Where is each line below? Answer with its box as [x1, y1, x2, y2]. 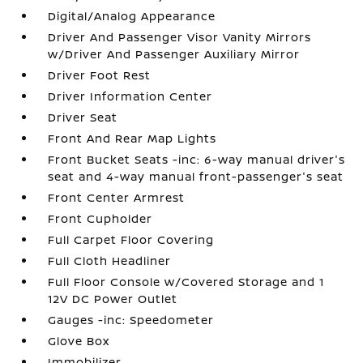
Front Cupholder [48, 211, 153, 226]
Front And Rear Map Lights [48, 130, 217, 146]
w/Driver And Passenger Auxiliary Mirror [48, 46, 301, 62]
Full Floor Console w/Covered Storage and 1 [48, 274, 325, 289]
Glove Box [48, 333, 110, 348]
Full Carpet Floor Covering [48, 232, 215, 247]
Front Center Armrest [48, 190, 186, 205]
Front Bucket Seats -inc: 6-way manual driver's [48, 152, 346, 167]
